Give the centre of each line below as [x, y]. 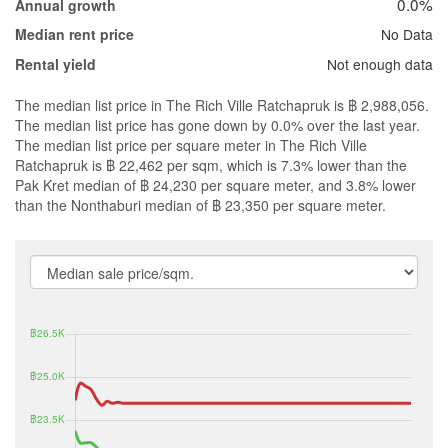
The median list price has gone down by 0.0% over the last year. [217, 125]
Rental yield [55, 64]
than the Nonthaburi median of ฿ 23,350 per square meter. [200, 205]
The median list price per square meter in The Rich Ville [191, 145]
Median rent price [74, 34]
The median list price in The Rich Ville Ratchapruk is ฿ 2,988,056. [222, 105]
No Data [407, 34]
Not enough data [380, 64]
